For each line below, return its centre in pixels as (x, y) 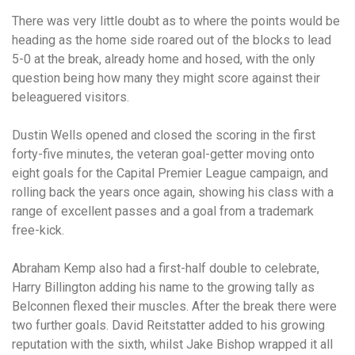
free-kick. (38, 230)
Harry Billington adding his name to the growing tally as (163, 287)
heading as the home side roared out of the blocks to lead (172, 40)
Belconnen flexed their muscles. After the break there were (174, 306)
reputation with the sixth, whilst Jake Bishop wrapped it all (172, 344)
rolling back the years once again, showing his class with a (173, 192)
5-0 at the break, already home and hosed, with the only (164, 59)
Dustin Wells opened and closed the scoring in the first (164, 135)
